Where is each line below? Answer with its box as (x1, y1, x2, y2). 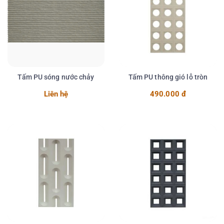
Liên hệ (43, 89, 68, 99)
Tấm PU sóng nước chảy (17, 73, 94, 81)
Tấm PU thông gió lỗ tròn (128, 73, 208, 81)
